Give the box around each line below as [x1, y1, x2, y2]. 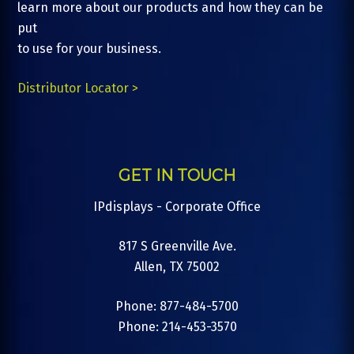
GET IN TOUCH [119, 165, 235, 185]
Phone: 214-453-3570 [117, 318, 237, 334]
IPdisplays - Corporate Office [93, 198, 261, 214]
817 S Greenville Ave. [118, 238, 236, 254]
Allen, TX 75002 [134, 258, 220, 274]
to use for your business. [17, 40, 162, 56]
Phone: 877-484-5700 [115, 298, 239, 314]
